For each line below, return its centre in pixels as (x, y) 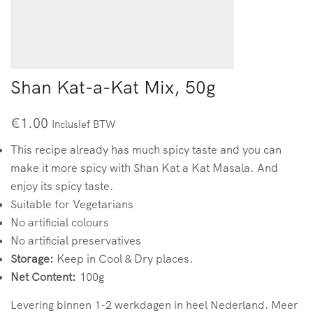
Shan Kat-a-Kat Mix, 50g (113, 87)
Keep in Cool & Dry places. (124, 259)
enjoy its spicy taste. (62, 186)
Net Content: (43, 277)
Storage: (32, 259)
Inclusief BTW (83, 124)
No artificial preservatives (76, 241)
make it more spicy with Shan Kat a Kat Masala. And (144, 168)
